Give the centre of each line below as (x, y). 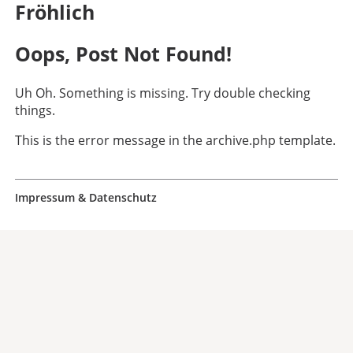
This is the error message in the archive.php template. (176, 141)
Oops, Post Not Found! (124, 54)
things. (35, 111)
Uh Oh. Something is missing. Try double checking (163, 93)
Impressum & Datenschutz (86, 198)
